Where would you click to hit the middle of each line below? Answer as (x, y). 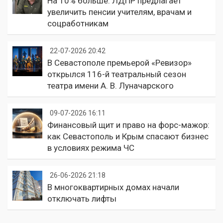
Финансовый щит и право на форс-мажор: (128, 125)
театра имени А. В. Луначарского (111, 85)
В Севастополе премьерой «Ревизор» (119, 62)
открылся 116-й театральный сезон (117, 74)
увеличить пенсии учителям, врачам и (119, 12)
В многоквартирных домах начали (113, 187)
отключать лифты (82, 198)
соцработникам (78, 23)
